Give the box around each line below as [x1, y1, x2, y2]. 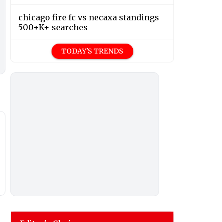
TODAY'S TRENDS [61, 47, 123, 56]
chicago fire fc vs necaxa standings [18, 12, 159, 23]
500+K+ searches [18, 22, 88, 33]
